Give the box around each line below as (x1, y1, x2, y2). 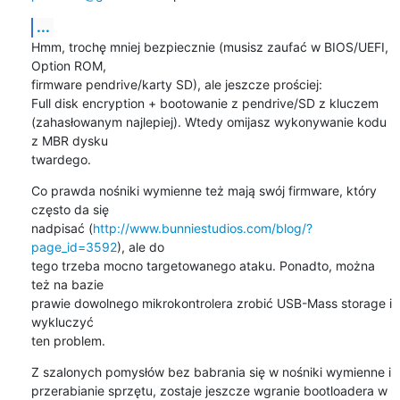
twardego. (30, 151, 91, 167)
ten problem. (30, 332, 105, 348)
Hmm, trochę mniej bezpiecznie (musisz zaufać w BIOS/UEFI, (30, 38, 388, 54)
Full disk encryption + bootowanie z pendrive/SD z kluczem (30, 95, 379, 111)
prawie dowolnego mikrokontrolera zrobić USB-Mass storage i (30, 295, 392, 311)
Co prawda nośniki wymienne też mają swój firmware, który (30, 182, 377, 198)
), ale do (116, 238, 164, 254)
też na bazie (30, 276, 104, 292)
